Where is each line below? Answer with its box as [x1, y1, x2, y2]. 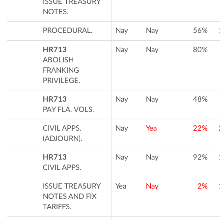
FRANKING [43, 66, 79, 74]
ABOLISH [43, 56, 74, 64]
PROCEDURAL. [43, 27, 93, 34]
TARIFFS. [43, 203, 72, 211]
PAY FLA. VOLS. [43, 106, 94, 113]
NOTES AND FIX [43, 192, 97, 200]
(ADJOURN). [43, 135, 82, 142]
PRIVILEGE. [43, 77, 81, 84]
